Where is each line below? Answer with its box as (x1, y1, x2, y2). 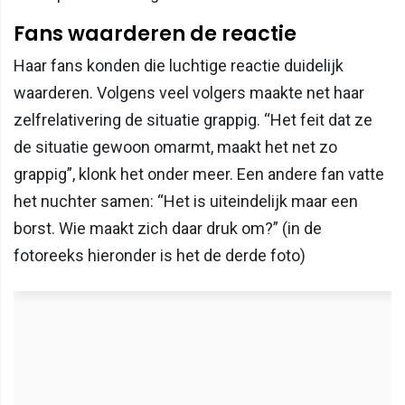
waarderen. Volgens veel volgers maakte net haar (14, 83, 364, 103)
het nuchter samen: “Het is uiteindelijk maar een (14, 192, 358, 212)
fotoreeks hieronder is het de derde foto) (14, 246, 306, 266)
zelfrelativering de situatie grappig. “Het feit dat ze (14, 110, 372, 130)
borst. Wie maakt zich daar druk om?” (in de (14, 219, 322, 239)
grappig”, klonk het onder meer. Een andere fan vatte (14, 165, 384, 184)
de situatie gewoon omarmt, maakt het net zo (14, 137, 337, 157)
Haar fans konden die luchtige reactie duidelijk (14, 56, 344, 76)
